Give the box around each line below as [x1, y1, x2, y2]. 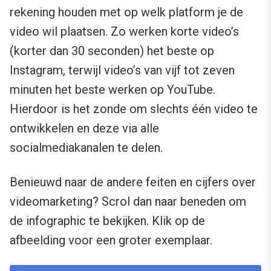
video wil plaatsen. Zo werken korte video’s [10, 24, 239, 39]
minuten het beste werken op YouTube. [10, 82, 215, 97]
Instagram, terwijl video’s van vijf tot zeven [10, 63, 235, 78]
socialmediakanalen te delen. [10, 140, 163, 155]
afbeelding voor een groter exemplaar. [10, 233, 212, 248]
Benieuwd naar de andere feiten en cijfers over [10, 175, 256, 190]
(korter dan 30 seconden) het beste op [10, 44, 214, 59]
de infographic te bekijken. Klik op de [10, 214, 205, 229]
